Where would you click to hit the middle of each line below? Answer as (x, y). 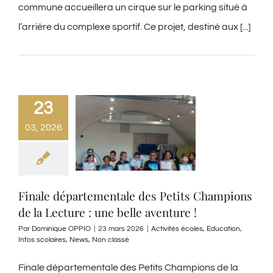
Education (223, 229)
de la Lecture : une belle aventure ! (108, 212)
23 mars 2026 (121, 229)
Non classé (111, 240)
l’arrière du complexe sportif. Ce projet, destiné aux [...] (134, 27)
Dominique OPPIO (61, 229)
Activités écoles (177, 229)
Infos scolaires (42, 240)
